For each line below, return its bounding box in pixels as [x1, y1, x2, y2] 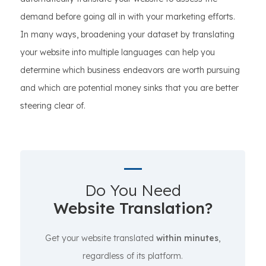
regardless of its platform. [83, 251, 183, 262]
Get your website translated [45, 233, 156, 244]
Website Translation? [53, 198, 213, 218]
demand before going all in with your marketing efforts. [20, 11, 235, 23]
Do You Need [84, 180, 181, 201]
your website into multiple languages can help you [20, 47, 215, 58]
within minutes [156, 233, 218, 244]
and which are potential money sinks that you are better [20, 83, 239, 94]
